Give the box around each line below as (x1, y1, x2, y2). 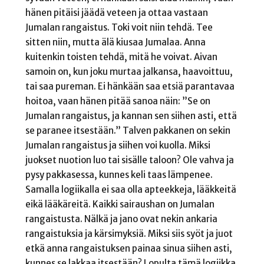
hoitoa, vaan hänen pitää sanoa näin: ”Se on (25, 95, 210, 107)
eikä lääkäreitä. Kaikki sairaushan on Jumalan (25, 198, 214, 210)
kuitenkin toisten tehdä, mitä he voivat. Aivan (25, 51, 217, 62)
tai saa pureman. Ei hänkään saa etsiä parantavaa (25, 80, 235, 92)
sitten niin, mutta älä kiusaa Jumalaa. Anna (25, 36, 206, 48)
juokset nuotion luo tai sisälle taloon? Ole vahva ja (25, 154, 234, 166)
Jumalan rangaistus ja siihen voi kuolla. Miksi (25, 139, 210, 151)
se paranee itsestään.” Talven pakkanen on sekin (25, 124, 230, 136)
